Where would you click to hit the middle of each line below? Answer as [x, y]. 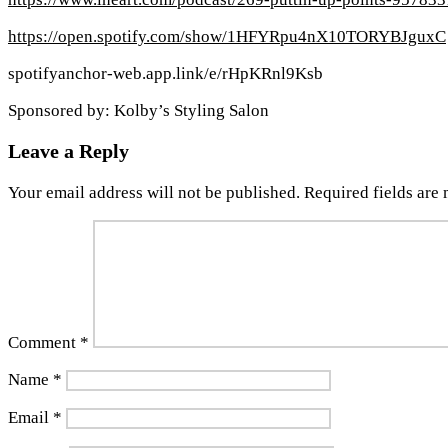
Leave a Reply [68, 151]
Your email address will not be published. [154, 193]
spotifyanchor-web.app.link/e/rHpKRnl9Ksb [165, 73]
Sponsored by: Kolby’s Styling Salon [138, 110]
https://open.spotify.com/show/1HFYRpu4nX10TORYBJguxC [227, 36]
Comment [44, 343]
